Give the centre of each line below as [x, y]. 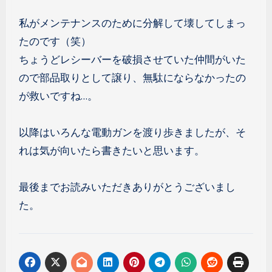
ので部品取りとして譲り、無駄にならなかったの [132, 78]
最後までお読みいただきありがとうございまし [127, 187]
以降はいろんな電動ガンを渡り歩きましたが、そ [132, 132]
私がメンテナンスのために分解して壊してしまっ [132, 23]
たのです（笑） [55, 41]
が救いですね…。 [58, 96]
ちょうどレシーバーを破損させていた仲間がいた [132, 59]
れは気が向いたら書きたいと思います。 [111, 151]
